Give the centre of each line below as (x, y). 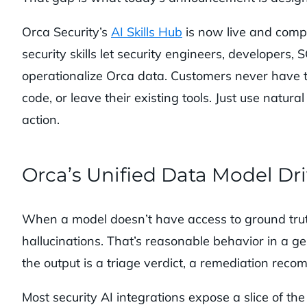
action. (41, 120)
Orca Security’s (66, 32)
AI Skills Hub (147, 32)
